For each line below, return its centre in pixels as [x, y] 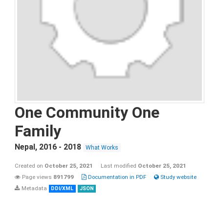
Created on [30, 166]
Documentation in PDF [116, 177]
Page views [37, 177]
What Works [102, 148]
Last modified [119, 166]
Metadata [33, 188]
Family [38, 131]
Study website [178, 177]
